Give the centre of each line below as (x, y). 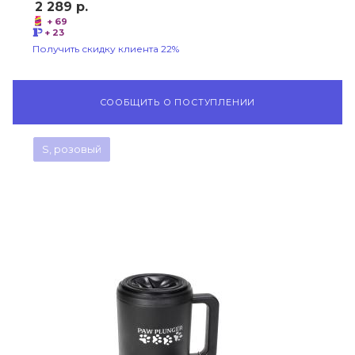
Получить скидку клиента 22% (106, 48)
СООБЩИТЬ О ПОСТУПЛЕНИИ (177, 102)
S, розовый (72, 149)
